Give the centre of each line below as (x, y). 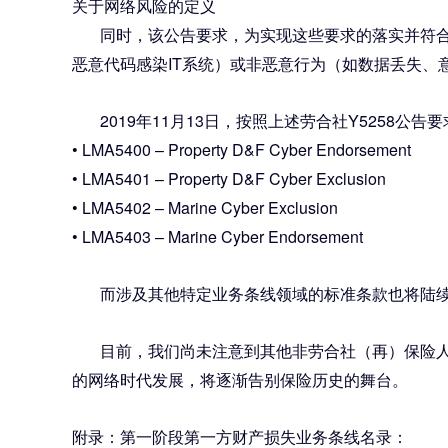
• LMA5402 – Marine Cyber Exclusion (205, 207)
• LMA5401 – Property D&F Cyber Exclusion (229, 178)
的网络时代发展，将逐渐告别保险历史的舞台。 (240, 379)
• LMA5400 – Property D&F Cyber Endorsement (241, 149)
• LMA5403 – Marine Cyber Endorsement (217, 236)
